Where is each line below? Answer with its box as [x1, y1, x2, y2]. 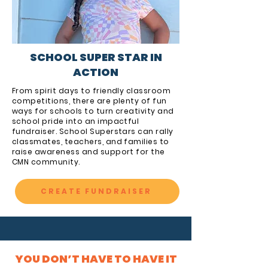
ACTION [73, 65, 118, 80]
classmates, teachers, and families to [12, 136, 169, 147]
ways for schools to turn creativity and [12, 106, 174, 116]
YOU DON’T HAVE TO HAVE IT [14, 251, 177, 266]
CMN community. [12, 157, 80, 167]
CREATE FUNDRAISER [40, 186, 152, 196]
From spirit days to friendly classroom [12, 86, 171, 96]
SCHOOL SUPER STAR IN [29, 50, 162, 65]
